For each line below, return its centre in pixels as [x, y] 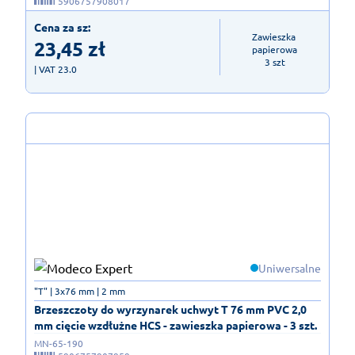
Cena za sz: [62, 27]
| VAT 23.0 [55, 69]
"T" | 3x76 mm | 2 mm [80, 290]
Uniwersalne [290, 267]
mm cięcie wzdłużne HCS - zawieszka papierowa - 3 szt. [176, 324]
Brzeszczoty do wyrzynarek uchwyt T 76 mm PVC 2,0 [170, 309]
